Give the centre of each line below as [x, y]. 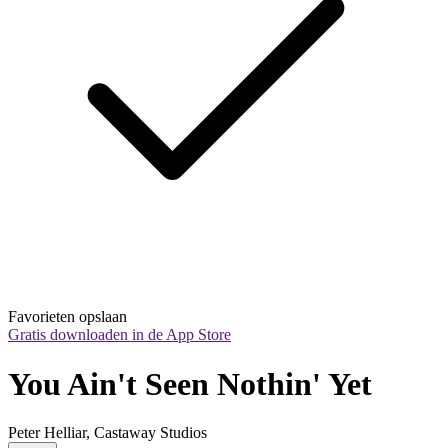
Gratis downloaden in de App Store [119, 335]
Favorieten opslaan [67, 317]
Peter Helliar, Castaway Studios [107, 433]
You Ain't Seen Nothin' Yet [190, 383]
